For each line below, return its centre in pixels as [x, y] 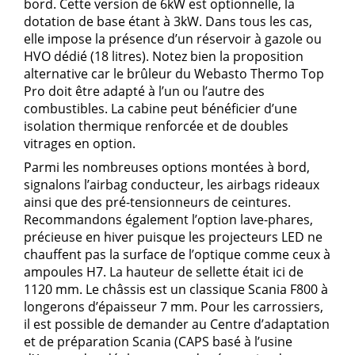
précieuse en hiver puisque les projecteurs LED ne [173, 237]
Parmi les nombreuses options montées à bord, [167, 167]
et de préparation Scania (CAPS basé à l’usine [158, 341]
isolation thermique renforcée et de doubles [156, 126]
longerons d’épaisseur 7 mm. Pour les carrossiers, [174, 306]
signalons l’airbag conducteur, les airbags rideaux [172, 184]
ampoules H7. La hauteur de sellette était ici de [164, 271]
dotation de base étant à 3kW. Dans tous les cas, [168, 21]
